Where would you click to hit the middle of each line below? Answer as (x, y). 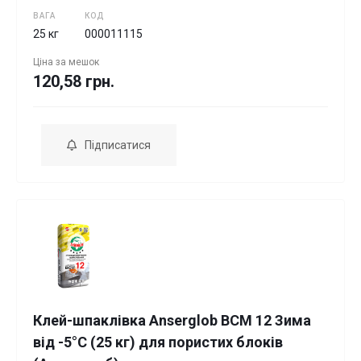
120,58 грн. (74, 81)
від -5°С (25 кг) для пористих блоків (158, 342)
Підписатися (118, 145)
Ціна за (51, 62)
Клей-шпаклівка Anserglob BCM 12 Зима (172, 320)
